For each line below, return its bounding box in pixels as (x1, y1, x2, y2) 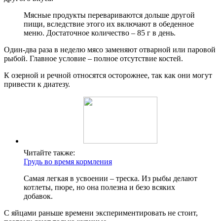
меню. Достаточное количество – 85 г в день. (24, 29, 176, 37)
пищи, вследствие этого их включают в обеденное (24, 20, 194, 29)
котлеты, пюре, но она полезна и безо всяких (24, 183, 175, 192)
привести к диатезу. (4, 80, 70, 89)
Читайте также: (24, 148, 75, 157)
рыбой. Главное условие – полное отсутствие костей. (4, 54, 183, 63)
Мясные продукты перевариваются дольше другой (24, 11, 195, 20)
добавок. (24, 192, 53, 201)
